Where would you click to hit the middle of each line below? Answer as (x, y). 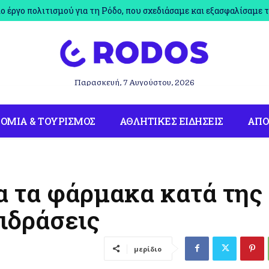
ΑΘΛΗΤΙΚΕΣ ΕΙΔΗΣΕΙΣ (171, 121)
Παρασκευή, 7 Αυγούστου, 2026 (134, 81)
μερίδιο (148, 249)
